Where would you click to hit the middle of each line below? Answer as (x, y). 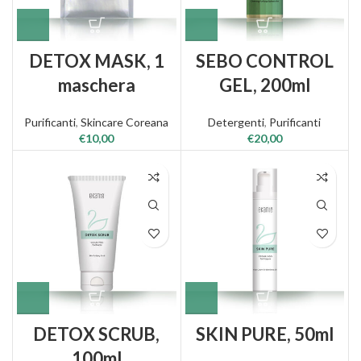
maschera (96, 85)
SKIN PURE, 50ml (264, 334)
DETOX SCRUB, (97, 334)
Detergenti (237, 122)
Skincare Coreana (125, 122)
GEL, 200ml (264, 85)
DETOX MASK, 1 (96, 61)
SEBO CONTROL (264, 61)
